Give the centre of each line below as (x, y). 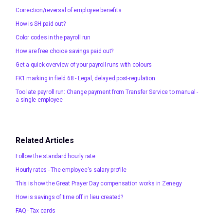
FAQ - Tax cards (36, 210)
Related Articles (45, 140)
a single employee (39, 100)
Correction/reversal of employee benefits (69, 10)
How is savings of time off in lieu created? (69, 197)
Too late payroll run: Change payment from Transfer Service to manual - (107, 92)
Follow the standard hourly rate (55, 156)
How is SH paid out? (41, 24)
